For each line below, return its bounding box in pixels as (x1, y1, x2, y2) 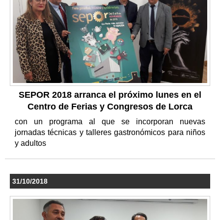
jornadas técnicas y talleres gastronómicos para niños (15, 128, 205, 137)
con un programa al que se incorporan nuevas (15, 117, 205, 126)
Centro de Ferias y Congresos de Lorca (27, 102, 192, 111)
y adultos (15, 139, 48, 147)
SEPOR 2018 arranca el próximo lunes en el (19, 90, 201, 100)
